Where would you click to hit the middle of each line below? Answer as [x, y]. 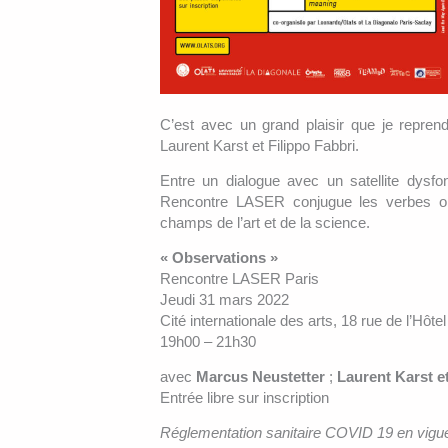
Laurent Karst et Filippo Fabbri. [259, 145]
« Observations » [219, 257]
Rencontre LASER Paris [239, 278]
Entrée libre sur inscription [244, 397]
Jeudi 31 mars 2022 [224, 299]
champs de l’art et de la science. [265, 222]
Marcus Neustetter [260, 376]
